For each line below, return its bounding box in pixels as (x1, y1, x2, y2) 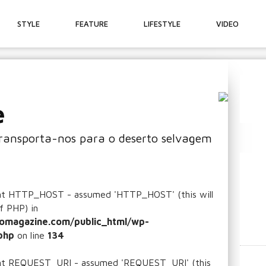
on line (14, 230, 47, 240)
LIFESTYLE (144, 19, 180, 28)
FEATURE (75, 19, 108, 28)
